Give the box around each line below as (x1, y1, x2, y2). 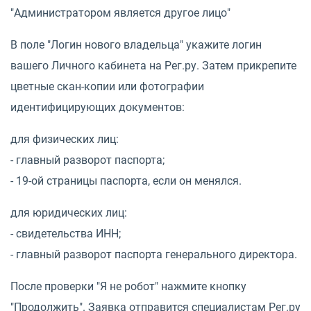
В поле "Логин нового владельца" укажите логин (10, 37, 262, 51)
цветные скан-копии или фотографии (10, 79, 204, 93)
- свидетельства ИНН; (10, 226, 121, 240)
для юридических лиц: (10, 205, 127, 219)
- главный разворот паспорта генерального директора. (10, 247, 297, 261)
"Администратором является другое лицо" (10, 6, 230, 19)
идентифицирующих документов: (10, 100, 185, 114)
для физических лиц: (10, 132, 119, 146)
